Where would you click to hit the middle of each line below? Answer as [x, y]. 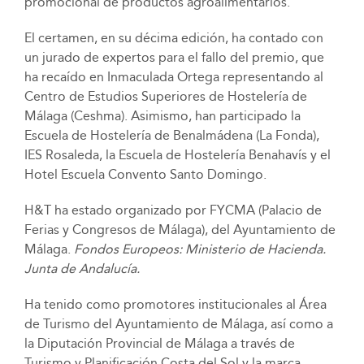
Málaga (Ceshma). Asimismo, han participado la [162, 116]
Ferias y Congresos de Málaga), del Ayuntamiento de [180, 230]
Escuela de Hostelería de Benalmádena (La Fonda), [171, 136]
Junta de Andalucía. [82, 269]
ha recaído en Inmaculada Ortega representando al [173, 77]
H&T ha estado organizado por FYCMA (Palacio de [173, 210]
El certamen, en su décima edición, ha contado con [173, 38]
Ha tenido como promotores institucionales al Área [175, 305]
